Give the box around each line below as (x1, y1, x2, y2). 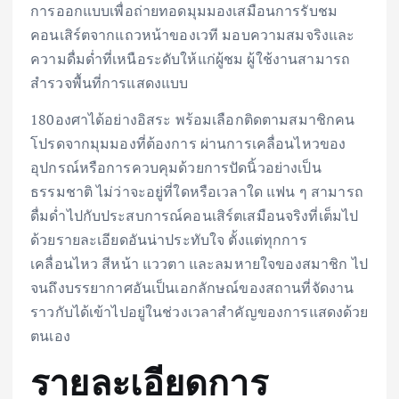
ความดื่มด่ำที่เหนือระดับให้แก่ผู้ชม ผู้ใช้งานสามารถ (30, 49, 351, 69)
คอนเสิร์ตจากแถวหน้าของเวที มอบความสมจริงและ (30, 25, 355, 45)
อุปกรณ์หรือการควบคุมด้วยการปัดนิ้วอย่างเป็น (30, 158, 322, 178)
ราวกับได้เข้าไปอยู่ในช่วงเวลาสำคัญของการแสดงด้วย (30, 302, 369, 322)
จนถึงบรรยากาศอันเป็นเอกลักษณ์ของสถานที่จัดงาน (30, 278, 354, 298)
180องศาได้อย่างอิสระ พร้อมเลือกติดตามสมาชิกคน (30, 110, 355, 130)
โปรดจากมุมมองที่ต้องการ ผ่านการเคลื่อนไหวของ (30, 134, 346, 154)
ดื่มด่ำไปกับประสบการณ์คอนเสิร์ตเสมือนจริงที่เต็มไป (30, 206, 359, 226)
